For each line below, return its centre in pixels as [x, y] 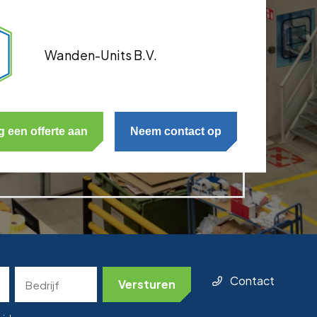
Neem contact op [176, 131]
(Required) [39, 290]
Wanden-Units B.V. [101, 54]
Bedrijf [33, 274]
